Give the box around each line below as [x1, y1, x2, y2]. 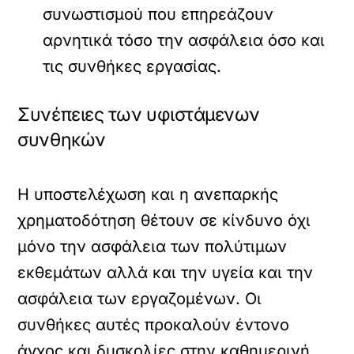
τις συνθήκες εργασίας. [43, 57, 222, 77]
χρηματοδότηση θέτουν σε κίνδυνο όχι [17, 210, 311, 230]
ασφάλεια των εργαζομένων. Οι [17, 288, 262, 308]
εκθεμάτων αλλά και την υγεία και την [17, 262, 314, 282]
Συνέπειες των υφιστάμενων [17, 104, 260, 126]
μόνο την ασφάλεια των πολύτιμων [17, 236, 288, 256]
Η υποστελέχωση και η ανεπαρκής [17, 184, 279, 204]
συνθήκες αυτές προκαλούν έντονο [17, 314, 290, 334]
